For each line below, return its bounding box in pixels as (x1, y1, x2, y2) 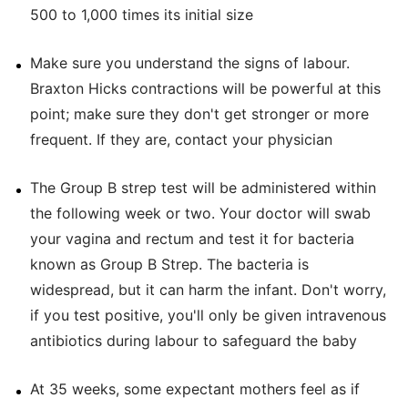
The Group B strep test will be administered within (29, 178, 376, 197)
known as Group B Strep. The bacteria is (29, 254, 309, 273)
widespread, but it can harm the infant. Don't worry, (29, 280, 386, 299)
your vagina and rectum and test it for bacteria (29, 229, 354, 248)
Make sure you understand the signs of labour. (29, 53, 350, 72)
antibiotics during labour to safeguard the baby (29, 331, 357, 350)
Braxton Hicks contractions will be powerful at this (29, 78, 381, 97)
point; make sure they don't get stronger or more (29, 104, 369, 123)
